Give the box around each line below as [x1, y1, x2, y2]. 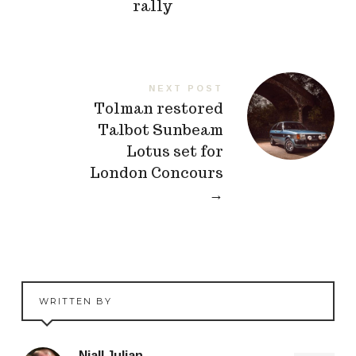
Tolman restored [94, 99, 224, 118]
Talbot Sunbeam [98, 121, 224, 140]
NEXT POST [149, 83, 224, 94]
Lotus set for [126, 142, 224, 161]
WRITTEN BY [38, 296, 112, 308]
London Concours [90, 164, 224, 183]
